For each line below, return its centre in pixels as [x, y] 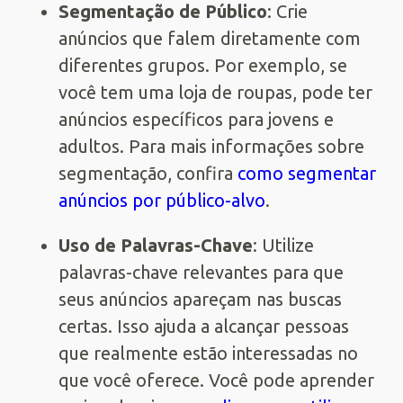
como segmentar [307, 173]
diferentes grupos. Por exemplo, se [203, 65]
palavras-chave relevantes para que [201, 272]
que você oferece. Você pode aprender [216, 380]
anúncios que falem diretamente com [210, 38]
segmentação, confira [148, 173]
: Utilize [283, 245]
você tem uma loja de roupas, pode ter [215, 92]
